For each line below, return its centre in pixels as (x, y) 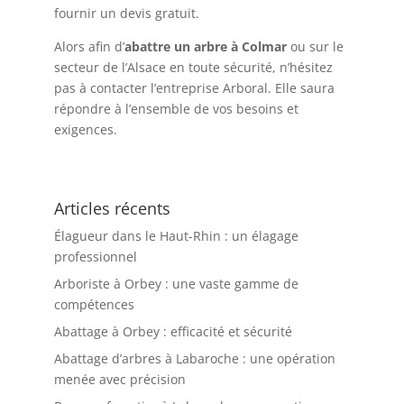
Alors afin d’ (89, 47)
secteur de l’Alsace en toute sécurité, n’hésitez (193, 68)
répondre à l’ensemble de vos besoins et (176, 109)
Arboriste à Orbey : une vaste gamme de (176, 284)
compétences (94, 305)
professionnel (95, 257)
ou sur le (315, 47)
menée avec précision (119, 380)
